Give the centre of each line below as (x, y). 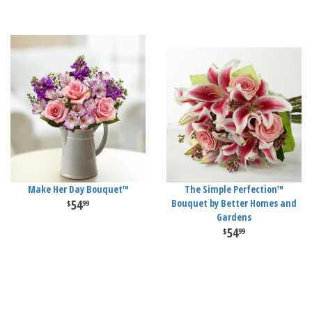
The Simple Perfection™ (234, 189)
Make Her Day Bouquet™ (78, 189)
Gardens (234, 217)
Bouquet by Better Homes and (234, 203)
